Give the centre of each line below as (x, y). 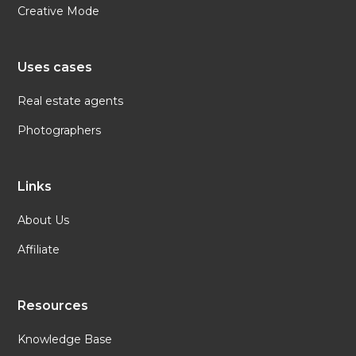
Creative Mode (59, 11)
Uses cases (55, 67)
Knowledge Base (65, 339)
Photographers (60, 130)
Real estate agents (71, 101)
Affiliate (39, 249)
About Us (44, 220)
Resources (53, 305)
